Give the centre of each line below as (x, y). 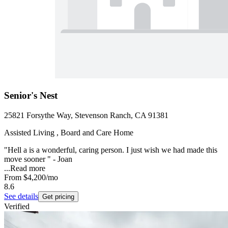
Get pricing (58, 196)
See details (21, 196)
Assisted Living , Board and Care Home (69, 132)
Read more (28, 168)
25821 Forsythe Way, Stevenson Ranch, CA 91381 (86, 115)
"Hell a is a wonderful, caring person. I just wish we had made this (111, 150)
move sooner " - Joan (38, 159)
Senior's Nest (31, 95)
